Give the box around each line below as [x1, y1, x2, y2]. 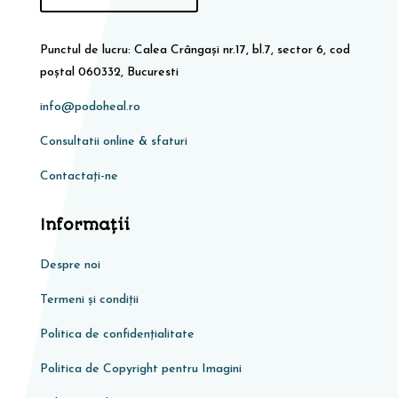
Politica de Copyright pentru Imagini [39, 362, 242, 376]
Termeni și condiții [39, 292, 139, 306]
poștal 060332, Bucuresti [39, 65, 179, 79]
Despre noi [39, 258, 100, 272]
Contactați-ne [39, 169, 118, 183]
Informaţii [39, 215, 130, 234]
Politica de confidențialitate [39, 327, 195, 341]
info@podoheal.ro [39, 99, 140, 114]
